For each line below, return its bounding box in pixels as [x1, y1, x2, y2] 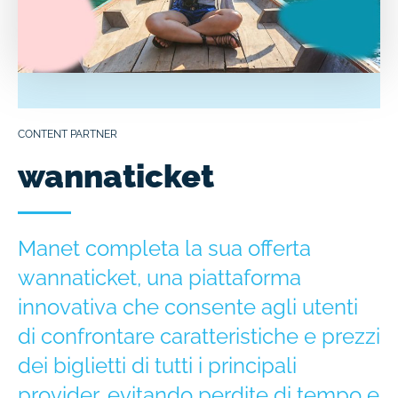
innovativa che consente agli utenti [18, 294, 358, 321]
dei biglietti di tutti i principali [18, 353, 297, 379]
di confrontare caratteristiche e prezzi [18, 323, 380, 350]
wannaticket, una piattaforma [18, 265, 301, 291]
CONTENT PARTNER [18, 128, 117, 141]
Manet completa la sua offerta [18, 235, 311, 262]
